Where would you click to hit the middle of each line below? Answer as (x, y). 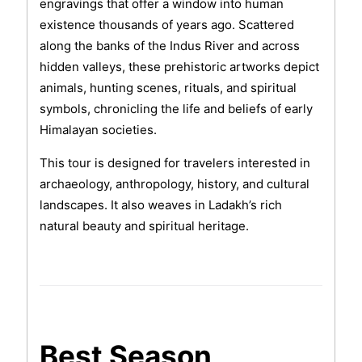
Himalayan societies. (98, 130)
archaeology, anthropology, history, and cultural (174, 184)
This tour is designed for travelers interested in (175, 163)
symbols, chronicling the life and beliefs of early (176, 109)
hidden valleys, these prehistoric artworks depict (179, 67)
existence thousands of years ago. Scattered (166, 25)
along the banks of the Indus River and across (169, 46)
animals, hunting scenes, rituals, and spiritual (168, 88)
